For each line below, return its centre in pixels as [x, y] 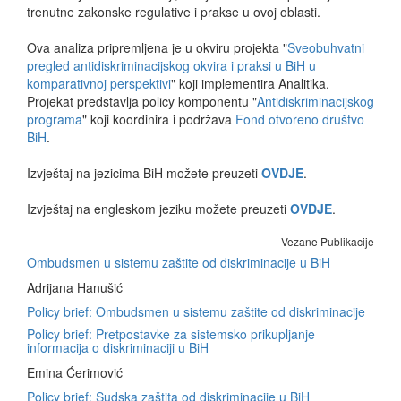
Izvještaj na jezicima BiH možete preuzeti [144, 173]
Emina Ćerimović [75, 372]
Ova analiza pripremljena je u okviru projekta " [157, 47]
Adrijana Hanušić [75, 287]
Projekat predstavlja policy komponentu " [142, 101]
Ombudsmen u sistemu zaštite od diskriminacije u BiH [179, 262]
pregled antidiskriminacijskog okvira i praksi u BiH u [171, 65]
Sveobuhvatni [326, 47]
